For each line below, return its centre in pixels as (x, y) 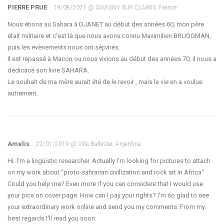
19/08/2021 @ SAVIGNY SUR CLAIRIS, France (115, 7)
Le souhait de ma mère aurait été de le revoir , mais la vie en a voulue (105, 82)
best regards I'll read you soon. (52, 218)
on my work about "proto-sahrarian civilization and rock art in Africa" (106, 172)
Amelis (19, 144)
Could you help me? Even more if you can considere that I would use (105, 184)
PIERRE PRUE (28, 7)
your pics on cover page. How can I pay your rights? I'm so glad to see (108, 195)
